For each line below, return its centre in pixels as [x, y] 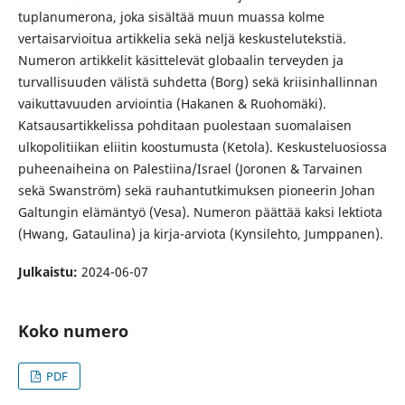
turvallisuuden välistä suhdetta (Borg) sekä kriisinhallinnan [198, 81]
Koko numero [73, 330]
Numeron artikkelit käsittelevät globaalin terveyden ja [180, 60]
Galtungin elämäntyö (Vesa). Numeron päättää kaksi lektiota [200, 212]
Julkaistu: [49, 271]
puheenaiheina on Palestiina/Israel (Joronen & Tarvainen [190, 168]
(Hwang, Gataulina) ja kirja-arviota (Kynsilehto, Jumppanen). [200, 233]
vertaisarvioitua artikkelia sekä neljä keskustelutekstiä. [182, 38]
